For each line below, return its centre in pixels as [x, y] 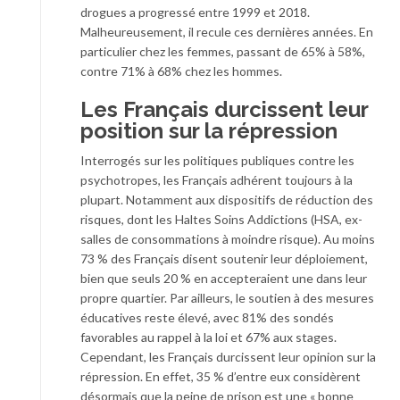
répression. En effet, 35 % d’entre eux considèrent [221, 376]
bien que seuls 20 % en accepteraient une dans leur [224, 278]
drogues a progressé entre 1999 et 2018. [195, 12]
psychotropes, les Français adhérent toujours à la [217, 179]
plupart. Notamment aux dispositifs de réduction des [227, 199]
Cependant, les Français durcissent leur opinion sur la [228, 356]
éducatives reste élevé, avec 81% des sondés [207, 317]
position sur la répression [209, 130]
